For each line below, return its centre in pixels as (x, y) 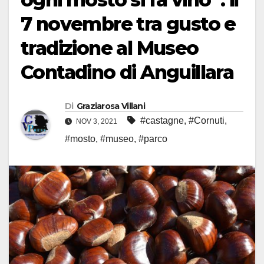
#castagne (162, 121)
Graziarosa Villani (111, 106)
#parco (153, 139)
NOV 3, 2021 (97, 122)
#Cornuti (207, 121)
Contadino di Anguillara (127, 72)
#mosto (80, 139)
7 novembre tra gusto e (128, 24)
